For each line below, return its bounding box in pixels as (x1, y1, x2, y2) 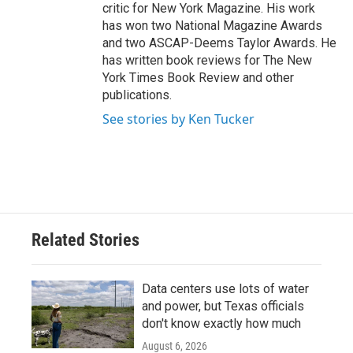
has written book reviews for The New (102, 53, 312, 68)
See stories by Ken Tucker (102, 110, 255, 128)
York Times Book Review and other (102, 70, 294, 85)
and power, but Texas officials (142, 299, 304, 314)
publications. (102, 87, 172, 102)
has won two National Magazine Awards (102, 18, 322, 33)
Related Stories (32, 230, 139, 250)
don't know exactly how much (142, 316, 301, 331)
